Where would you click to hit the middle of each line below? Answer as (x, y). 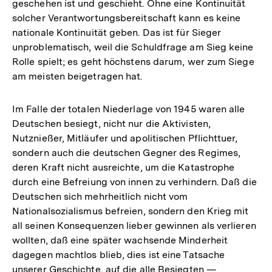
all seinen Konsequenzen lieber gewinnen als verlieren (134, 225)
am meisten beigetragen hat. (77, 76)
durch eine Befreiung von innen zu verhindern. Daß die (134, 182)
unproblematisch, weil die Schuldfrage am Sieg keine (133, 47)
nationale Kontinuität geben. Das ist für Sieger (117, 32)
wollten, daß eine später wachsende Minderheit (120, 240)
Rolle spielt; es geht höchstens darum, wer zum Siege (133, 61)
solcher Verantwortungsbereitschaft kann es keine (127, 18)
